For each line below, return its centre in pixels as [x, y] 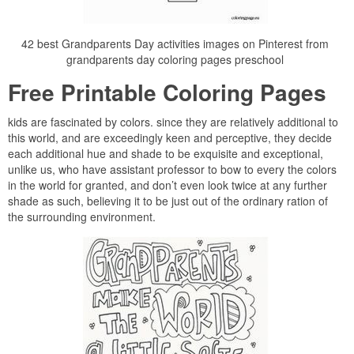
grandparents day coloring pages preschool [175, 59]
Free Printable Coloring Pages [167, 92]
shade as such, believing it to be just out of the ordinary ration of [168, 201]
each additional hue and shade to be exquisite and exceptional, [166, 153]
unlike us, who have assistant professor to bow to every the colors [172, 169]
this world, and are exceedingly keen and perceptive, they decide [170, 137]
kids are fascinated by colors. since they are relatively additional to [173, 122]
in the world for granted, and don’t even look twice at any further [168, 185]
